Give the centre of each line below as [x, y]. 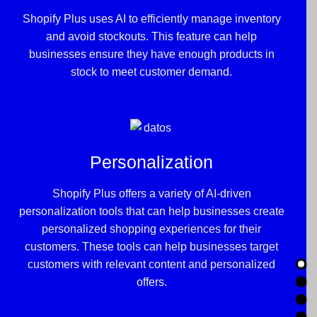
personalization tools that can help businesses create [151, 212]
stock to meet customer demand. [151, 71]
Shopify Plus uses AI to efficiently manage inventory [151, 18]
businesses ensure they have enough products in [151, 54]
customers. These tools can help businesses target [151, 247]
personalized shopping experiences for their [151, 229]
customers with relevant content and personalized [151, 265]
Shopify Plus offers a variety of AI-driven [151, 194]
